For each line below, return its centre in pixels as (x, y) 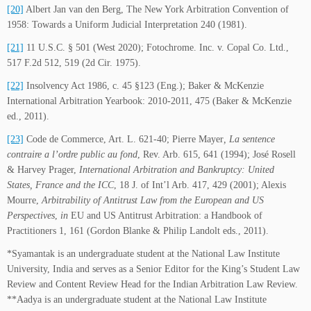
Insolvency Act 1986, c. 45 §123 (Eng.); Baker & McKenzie (144, 86)
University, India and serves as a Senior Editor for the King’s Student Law (153, 269)
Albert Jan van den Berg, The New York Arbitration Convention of (156, 10)
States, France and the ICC (60, 185)
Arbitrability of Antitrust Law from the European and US (153, 201)
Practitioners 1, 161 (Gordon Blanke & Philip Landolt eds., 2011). (138, 231)
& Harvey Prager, (43, 170)
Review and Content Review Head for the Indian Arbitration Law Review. (152, 285)
